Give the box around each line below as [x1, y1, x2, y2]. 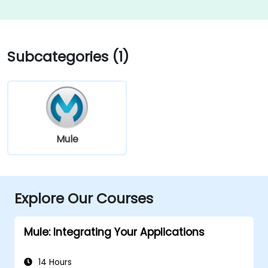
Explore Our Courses [14, 188, 153, 208]
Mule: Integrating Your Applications [24, 224, 205, 239]
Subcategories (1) [7, 46, 129, 66]
